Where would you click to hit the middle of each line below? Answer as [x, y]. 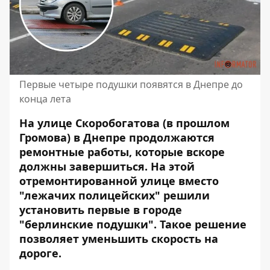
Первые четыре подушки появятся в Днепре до [131, 84]
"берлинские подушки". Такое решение [133, 224]
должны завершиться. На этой [107, 166]
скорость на [183, 238]
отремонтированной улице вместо [119, 181]
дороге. [42, 253]
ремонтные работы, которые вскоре [122, 152]
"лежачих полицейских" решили [115, 195]
